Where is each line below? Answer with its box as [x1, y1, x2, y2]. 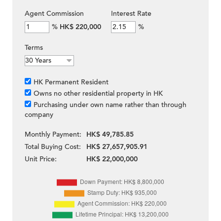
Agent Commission [25, 9, 84, 19]
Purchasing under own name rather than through [34, 100, 186, 110]
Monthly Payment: [25, 130, 81, 140]
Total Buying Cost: [25, 142, 81, 152]
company [25, 110, 53, 120]
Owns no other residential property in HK [34, 89, 163, 99]
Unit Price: [25, 154, 57, 164]
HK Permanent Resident [34, 77, 109, 87]
